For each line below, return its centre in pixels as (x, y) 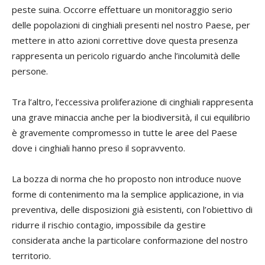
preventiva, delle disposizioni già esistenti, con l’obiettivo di (132, 209)
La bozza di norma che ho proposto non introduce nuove (127, 178)
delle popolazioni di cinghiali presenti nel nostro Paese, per (131, 25)
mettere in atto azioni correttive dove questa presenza (125, 40)
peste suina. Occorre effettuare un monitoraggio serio (122, 9)
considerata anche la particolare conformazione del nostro (130, 240)
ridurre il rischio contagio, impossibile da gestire (109, 224)
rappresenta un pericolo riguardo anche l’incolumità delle (126, 55)
